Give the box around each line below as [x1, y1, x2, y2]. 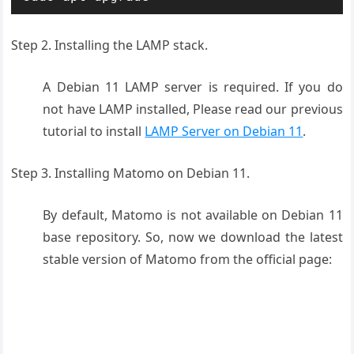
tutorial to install [43, 122, 145, 141]
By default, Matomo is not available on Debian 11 [43, 206, 343, 224]
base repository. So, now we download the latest [43, 228, 343, 247]
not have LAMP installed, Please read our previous [43, 100, 343, 119]
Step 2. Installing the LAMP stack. [11, 36, 209, 55]
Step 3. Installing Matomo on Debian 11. [11, 164, 250, 183]
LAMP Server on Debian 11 [145, 122, 303, 141]
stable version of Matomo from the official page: [43, 250, 333, 269]
